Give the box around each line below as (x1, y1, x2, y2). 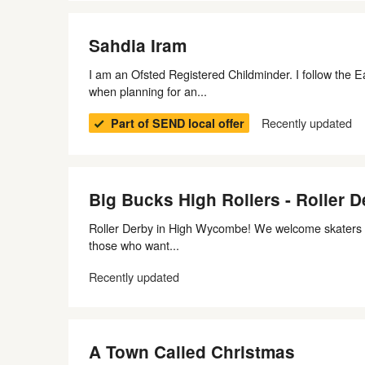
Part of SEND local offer (111, 115, 244, 131)
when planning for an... (89, 82, 207, 99)
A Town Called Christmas (89, 340, 295, 363)
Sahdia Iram (89, 33, 187, 57)
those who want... (89, 236, 179, 253)
